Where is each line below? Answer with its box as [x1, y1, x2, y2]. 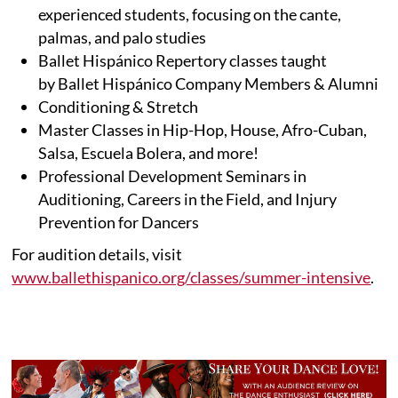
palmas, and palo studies [38, 27, 207, 47]
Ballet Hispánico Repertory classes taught [38, 50, 328, 70]
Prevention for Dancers [38, 211, 200, 232]
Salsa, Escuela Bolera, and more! [38, 142, 259, 163]
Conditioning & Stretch [38, 96, 199, 116]
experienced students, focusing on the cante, [38, 4, 342, 24]
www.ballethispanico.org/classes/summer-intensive [12, 267, 371, 287]
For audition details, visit [12, 243, 183, 264]
